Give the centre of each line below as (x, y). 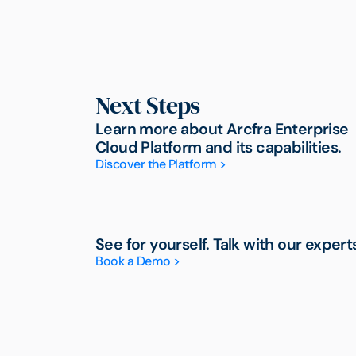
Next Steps (148, 106)
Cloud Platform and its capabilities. (219, 148)
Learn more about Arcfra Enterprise (222, 130)
